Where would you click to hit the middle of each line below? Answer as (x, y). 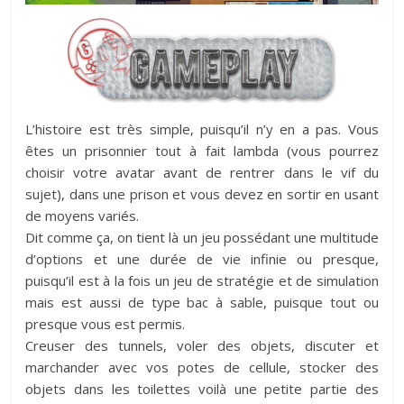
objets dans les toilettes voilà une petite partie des (202, 388)
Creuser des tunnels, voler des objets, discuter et (202, 345)
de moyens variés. (83, 215)
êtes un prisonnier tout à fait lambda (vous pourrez (202, 150)
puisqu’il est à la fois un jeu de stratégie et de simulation (202, 280)
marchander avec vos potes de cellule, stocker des (202, 367)
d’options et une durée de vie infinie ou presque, (202, 258)
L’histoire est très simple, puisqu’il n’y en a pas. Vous (202, 129)
